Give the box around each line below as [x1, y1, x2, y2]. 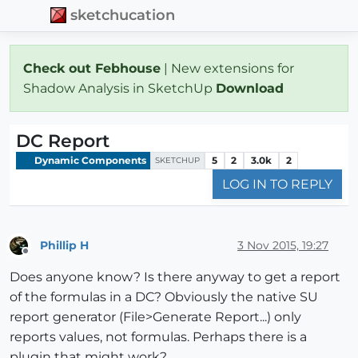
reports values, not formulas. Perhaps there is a [10, 329, 307, 345]
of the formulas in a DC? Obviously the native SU [10, 289, 318, 305]
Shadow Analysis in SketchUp [23, 80, 216, 96]
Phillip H [40, 237, 89, 253]
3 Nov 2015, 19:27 [237, 237, 328, 253]
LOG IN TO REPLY [222, 177, 332, 193]
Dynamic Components [32, 153, 146, 166]
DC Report [16, 129, 109, 152]
